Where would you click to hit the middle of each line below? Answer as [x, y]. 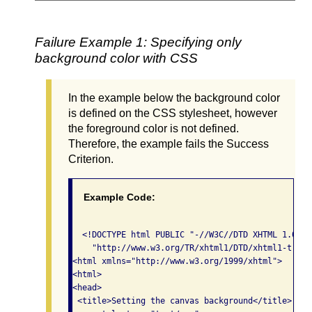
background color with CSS [116, 58]
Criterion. [91, 159]
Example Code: [119, 197]
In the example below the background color [174, 98]
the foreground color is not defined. [154, 129]
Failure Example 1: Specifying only [138, 42]
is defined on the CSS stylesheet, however [173, 114]
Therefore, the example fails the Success [169, 144]
